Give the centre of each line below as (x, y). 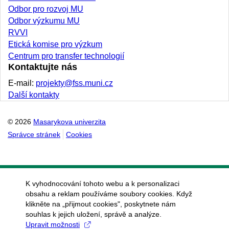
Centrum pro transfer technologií (66, 56)
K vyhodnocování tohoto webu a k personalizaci (102, 184)
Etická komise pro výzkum (55, 44)
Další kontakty (34, 95)
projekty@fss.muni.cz (74, 83)
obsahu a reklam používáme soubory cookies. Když (109, 194)
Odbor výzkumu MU (44, 20)
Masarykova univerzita (70, 121)
